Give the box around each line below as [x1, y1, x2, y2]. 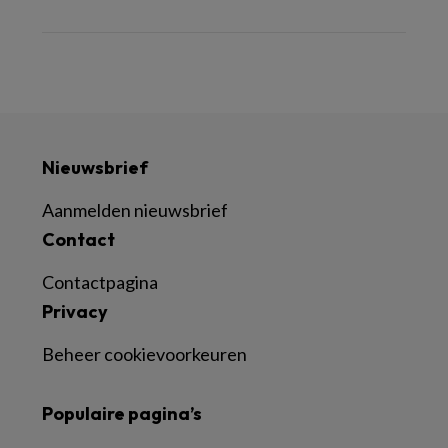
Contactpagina [42, 271, 158, 293]
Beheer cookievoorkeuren [42, 343, 247, 365]
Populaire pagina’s [42, 402, 202, 425]
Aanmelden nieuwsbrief [42, 199, 228, 221]
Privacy [42, 300, 108, 323]
